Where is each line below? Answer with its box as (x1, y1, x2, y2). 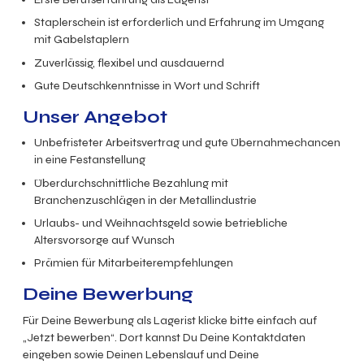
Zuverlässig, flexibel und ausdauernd (34, 55, 225, 70)
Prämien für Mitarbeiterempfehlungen (34, 255, 234, 270)
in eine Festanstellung (34, 153, 146, 167)
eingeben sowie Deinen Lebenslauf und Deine (23, 347, 259, 362)
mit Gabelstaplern (34, 32, 130, 47)
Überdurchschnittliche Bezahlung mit (34, 175, 229, 190)
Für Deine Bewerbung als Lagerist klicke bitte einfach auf (23, 313, 317, 327)
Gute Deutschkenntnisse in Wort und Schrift (34, 78, 261, 93)
